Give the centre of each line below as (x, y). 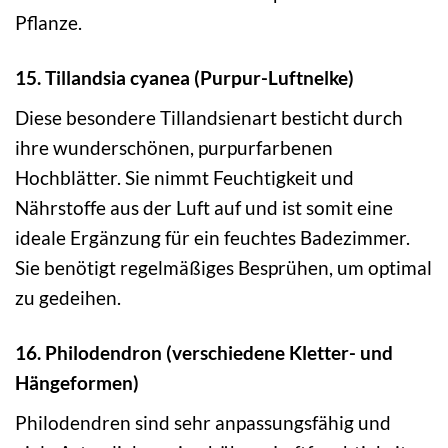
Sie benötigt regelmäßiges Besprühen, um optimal (223, 267)
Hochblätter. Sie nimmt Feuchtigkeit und (184, 177)
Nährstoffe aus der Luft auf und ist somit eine (204, 207)
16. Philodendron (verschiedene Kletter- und (204, 352)
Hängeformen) (77, 382)
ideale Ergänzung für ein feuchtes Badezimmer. (212, 237)
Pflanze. (48, 23)
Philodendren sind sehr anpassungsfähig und (203, 422)
